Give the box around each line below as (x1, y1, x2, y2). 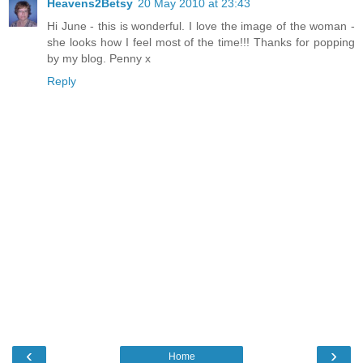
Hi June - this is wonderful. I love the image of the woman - (47, 19, 355, 32)
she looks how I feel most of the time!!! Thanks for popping (47, 35, 355, 49)
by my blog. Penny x (47, 51, 151, 65)
